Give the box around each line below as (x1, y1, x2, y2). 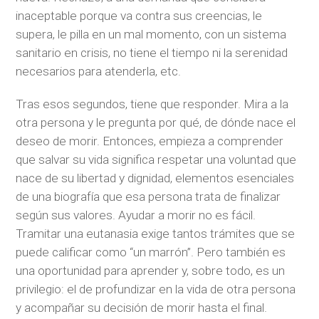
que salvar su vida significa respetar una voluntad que (16, 152, 297, 167)
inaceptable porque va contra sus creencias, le (16, 9, 263, 23)
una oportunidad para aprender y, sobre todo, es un (16, 263, 286, 278)
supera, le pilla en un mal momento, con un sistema (16, 27, 287, 42)
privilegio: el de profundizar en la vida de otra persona (16, 281, 296, 296)
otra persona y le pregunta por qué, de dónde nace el (16, 115, 296, 130)
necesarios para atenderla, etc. (16, 64, 182, 79)
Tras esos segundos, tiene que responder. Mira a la (16, 96, 289, 111)
